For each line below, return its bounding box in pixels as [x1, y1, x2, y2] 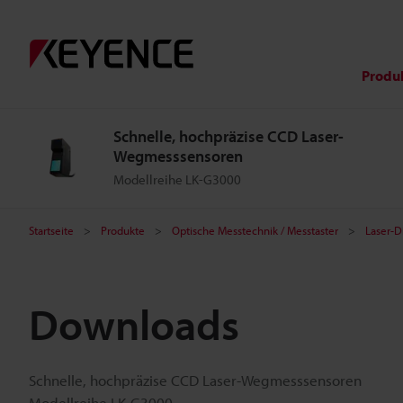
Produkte [101, 223, 145, 237]
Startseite [29, 223, 74, 237]
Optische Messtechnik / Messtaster [172, 223, 338, 237]
